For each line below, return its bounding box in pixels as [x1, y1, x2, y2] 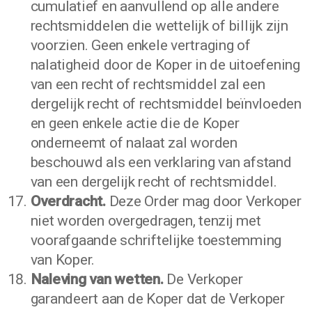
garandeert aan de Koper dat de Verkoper [30, 290, 285, 307]
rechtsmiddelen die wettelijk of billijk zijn [30, 17, 288, 34]
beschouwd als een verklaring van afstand [30, 154, 292, 171]
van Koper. [30, 251, 95, 268]
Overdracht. [30, 193, 109, 210]
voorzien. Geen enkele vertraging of [30, 37, 251, 54]
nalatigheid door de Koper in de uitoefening [30, 56, 300, 73]
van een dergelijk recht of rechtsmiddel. [30, 173, 277, 190]
